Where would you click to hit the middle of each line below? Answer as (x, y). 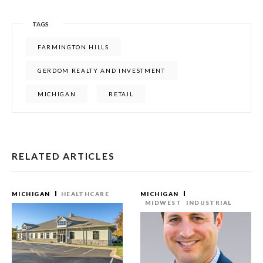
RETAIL (121, 94)
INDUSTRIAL (209, 202)
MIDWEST (163, 202)
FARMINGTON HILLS (73, 47)
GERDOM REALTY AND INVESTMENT (102, 70)
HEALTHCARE (85, 193)
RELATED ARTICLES (63, 156)
